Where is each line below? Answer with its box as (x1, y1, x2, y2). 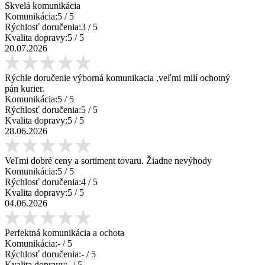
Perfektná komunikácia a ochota (5, 227, 124, 238)
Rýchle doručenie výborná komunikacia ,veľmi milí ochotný (5, 72, 230, 83)
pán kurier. (5, 83, 44, 93)
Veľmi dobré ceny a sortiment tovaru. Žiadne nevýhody (5, 155, 212, 166)
